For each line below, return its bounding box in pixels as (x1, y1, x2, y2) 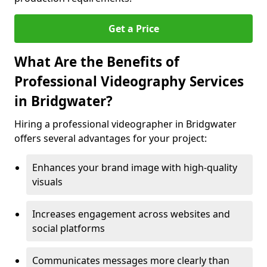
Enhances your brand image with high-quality (32, 161, 237, 174)
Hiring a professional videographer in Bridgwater (14, 117, 237, 131)
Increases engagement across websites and (32, 207, 230, 221)
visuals (32, 175, 63, 188)
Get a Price (108, 22, 159, 35)
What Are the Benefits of (14, 52, 179, 71)
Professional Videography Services (14, 72, 244, 91)
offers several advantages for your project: (14, 132, 207, 145)
